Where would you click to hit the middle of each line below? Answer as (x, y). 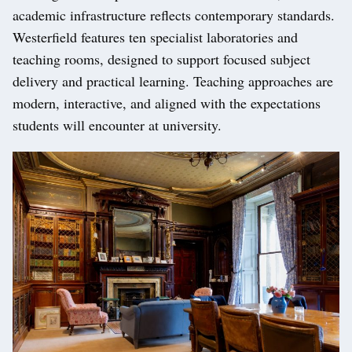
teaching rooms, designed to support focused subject (161, 59)
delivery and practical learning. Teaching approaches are (173, 81)
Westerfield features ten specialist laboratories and (155, 37)
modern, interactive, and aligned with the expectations (167, 103)
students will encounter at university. (117, 125)
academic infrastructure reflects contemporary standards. (174, 15)
